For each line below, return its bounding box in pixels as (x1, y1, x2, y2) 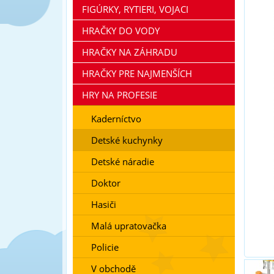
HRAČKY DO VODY (82, 24, 160, 37)
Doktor (91, 177, 120, 189)
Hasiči (91, 198, 116, 210)
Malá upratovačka (91, 220, 166, 232)
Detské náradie (91, 155, 154, 168)
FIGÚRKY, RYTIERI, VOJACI (82, 3, 188, 15)
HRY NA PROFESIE (82, 89, 157, 101)
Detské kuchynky (91, 134, 163, 146)
